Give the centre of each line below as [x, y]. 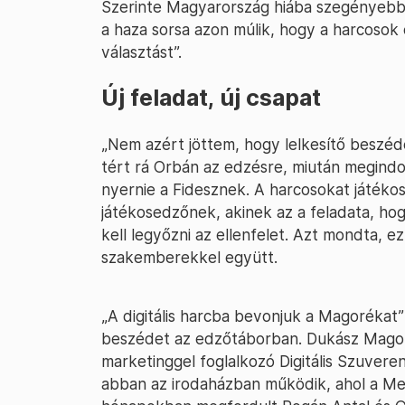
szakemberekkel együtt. [189, 257]
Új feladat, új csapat [211, 98]
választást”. [141, 52]
